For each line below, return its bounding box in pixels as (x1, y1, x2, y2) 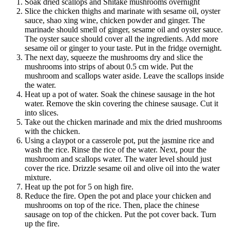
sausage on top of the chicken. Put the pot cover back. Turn (25, 209, 216, 219)
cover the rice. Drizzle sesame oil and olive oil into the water (25, 163, 220, 172)
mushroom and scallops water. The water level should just (25, 154, 212, 163)
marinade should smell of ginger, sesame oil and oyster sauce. (25, 25, 223, 34)
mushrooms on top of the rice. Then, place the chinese (25, 200, 199, 209)
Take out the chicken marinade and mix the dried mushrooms (25, 117, 222, 126)
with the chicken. (25, 126, 80, 136)
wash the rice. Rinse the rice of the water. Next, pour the (25, 145, 206, 154)
